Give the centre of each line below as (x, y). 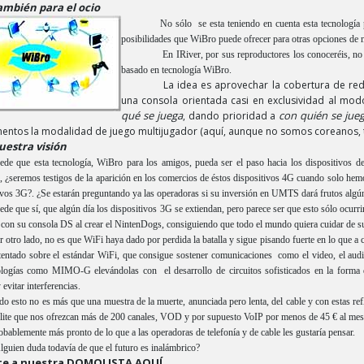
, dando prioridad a (231, 116)
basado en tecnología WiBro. (176, 70)
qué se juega (152, 115)
